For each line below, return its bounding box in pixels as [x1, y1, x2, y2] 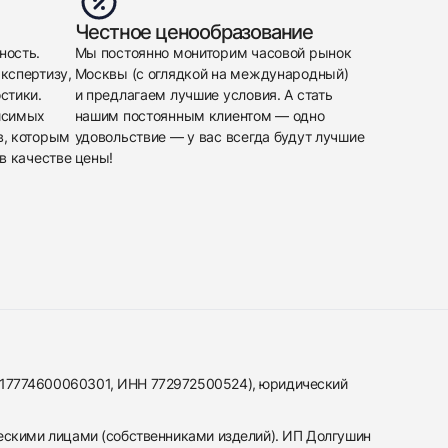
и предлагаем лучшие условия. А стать [74, 86, 333, 103]
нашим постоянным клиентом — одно [74, 107, 325, 124]
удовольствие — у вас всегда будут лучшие [74, 128, 365, 145]
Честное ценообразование [74, 20, 313, 44]
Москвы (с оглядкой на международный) [74, 65, 349, 82]
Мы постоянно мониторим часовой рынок [74, 44, 352, 61]
